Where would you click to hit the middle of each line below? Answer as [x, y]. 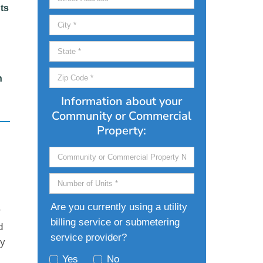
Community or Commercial [122, 116]
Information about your [122, 101]
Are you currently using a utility [119, 207]
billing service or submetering [115, 222]
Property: [122, 131]
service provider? [88, 237]
